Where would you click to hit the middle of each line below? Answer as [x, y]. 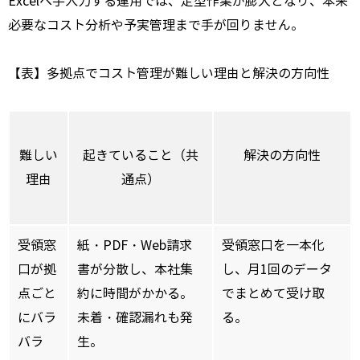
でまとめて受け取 [273, 293]
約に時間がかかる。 [135, 293]
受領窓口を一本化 [273, 245]
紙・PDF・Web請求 [135, 245]
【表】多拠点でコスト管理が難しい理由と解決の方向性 [169, 73]
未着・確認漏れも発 [135, 317]
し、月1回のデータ [277, 269]
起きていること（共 [141, 155]
